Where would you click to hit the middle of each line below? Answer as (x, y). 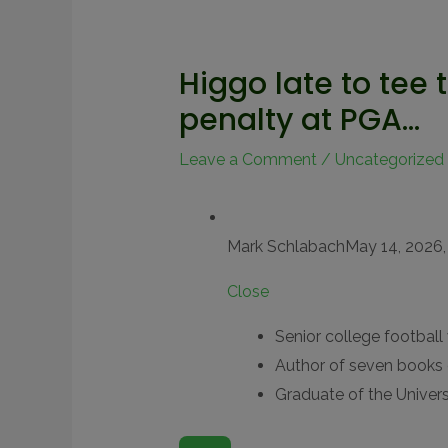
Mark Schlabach (285, 247)
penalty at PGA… (299, 120)
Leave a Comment (247, 160)
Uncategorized (389, 160)
